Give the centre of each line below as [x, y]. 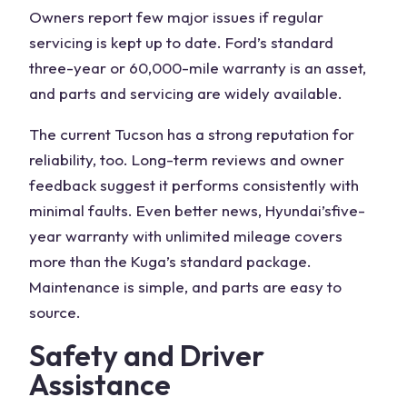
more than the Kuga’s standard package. [170, 261]
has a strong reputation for [259, 134]
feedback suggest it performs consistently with [194, 185]
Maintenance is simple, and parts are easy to [185, 287]
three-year [68, 68]
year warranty [79, 236]
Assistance [100, 384]
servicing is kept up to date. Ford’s [148, 42]
